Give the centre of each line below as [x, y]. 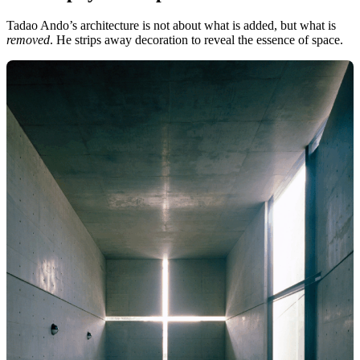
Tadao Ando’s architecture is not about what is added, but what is [171, 26]
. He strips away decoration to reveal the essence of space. [196, 40]
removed [28, 40]
